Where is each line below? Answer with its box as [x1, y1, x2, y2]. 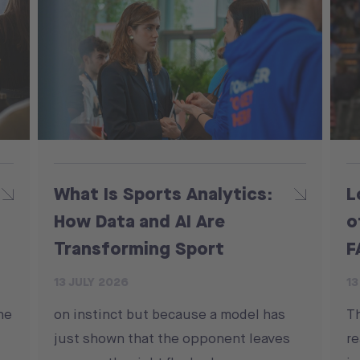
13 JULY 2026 [54, 273, 129, 290]
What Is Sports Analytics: [54, 180, 273, 206]
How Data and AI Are [54, 207, 226, 233]
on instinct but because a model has [54, 305, 286, 323]
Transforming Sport [54, 235, 225, 260]
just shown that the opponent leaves [54, 329, 291, 347]
